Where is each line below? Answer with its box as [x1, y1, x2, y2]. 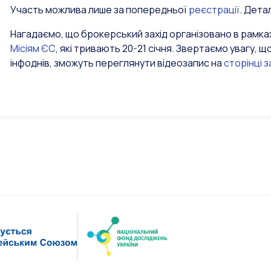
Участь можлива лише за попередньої [10, 3, 189, 16]
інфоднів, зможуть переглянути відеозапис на [10, 56, 224, 70]
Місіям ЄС [10, 42, 56, 55]
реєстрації [189, 3, 240, 16]
